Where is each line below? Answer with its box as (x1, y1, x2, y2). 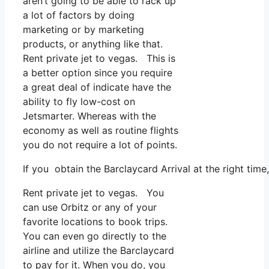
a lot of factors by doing (23, 8, 134, 21)
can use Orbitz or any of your (23, 201, 157, 213)
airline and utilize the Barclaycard (23, 244, 174, 256)
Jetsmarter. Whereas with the (23, 109, 156, 122)
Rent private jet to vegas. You (23, 186, 164, 199)
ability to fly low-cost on (23, 95, 135, 107)
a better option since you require (23, 66, 172, 79)
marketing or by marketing (23, 23, 144, 35)
